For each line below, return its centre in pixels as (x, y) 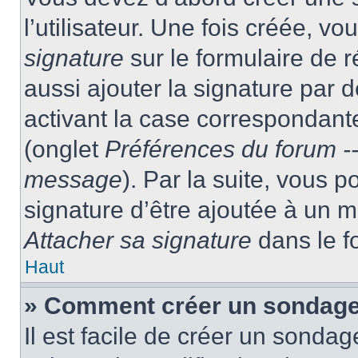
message (73, 179)
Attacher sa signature (138, 240)
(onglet (64, 149)
